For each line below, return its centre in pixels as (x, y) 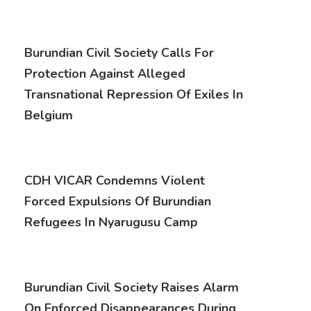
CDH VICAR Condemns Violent (115, 180)
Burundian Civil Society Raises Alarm (132, 287)
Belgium (49, 115)
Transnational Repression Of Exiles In (134, 94)
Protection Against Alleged (105, 74)
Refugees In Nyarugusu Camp (111, 222)
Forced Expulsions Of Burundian (118, 201)
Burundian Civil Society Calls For (119, 53)
